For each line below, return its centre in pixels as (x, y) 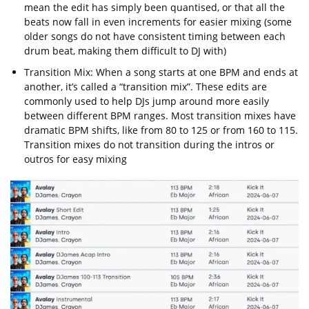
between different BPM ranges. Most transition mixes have (160, 116)
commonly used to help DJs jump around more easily (147, 101)
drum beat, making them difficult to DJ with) (125, 51)
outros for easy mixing (76, 159)
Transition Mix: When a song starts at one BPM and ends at (161, 72)
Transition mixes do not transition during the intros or (149, 145)
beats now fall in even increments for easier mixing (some (158, 22)
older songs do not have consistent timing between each (155, 37)
